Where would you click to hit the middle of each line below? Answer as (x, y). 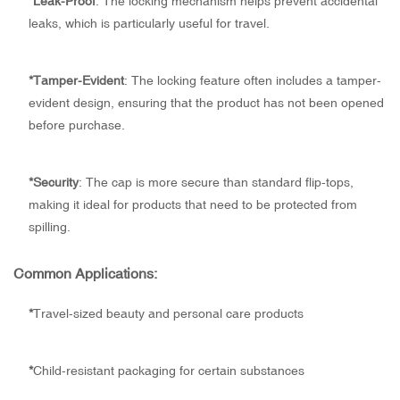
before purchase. (76, 125)
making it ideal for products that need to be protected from (192, 205)
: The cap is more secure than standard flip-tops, (216, 183)
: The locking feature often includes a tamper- (252, 81)
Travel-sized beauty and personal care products (168, 314)
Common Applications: (85, 274)
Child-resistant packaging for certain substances (168, 371)
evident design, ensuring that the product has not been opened (206, 103)
